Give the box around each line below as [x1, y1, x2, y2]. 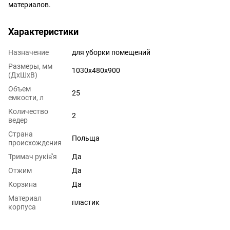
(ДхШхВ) [8, 71, 37, 80]
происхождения [8, 139, 62, 147]
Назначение [8, 48, 49, 57]
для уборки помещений [72, 48, 150, 57]
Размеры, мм [8, 62, 52, 71]
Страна [8, 130, 33, 139]
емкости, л [8, 93, 44, 102]
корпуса [8, 203, 36, 212]
